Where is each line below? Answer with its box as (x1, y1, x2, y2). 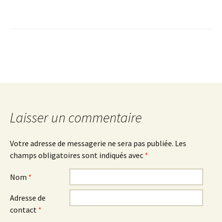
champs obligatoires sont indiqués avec (10, 150, 145, 160)
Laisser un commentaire (10, 109, 142, 126)
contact (10, 205, 38, 215)
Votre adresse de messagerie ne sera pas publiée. (10, 138, 173, 148)
